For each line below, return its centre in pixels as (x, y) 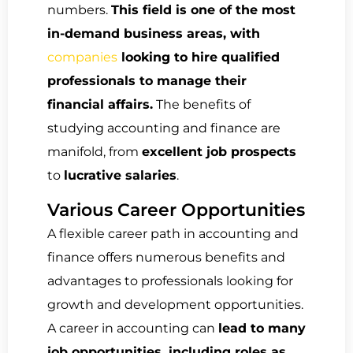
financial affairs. (100, 104)
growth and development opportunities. (175, 305)
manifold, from (95, 151)
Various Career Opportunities (176, 210)
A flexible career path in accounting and (173, 234)
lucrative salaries (120, 175)
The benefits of (202, 104)
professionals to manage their (147, 80)
